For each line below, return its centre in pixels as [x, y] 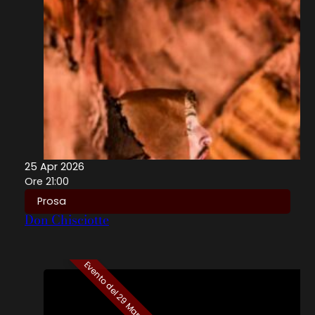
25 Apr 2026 [54, 167]
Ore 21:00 [47, 182]
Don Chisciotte [67, 219]
